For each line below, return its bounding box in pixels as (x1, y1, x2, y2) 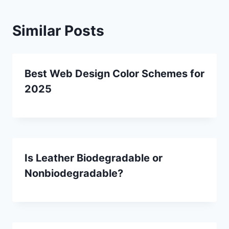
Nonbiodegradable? (25, 167, 123, 179)
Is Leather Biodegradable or (25, 151, 163, 164)
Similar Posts (12, 21, 104, 39)
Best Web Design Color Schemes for (25, 67, 204, 80)
